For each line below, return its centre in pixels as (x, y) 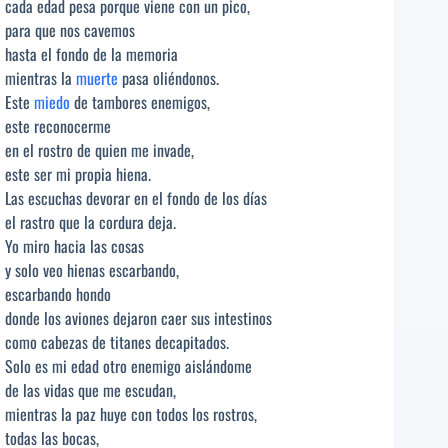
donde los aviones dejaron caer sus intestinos (138, 317)
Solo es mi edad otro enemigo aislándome (128, 365)
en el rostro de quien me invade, (99, 149)
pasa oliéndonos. (168, 77)
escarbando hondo (58, 293)
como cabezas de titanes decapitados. (117, 341)
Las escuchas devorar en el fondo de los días (136, 197)
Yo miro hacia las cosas (74, 245)
